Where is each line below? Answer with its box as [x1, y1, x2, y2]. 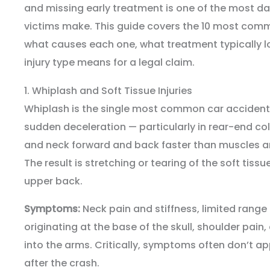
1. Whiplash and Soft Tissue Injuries [24, 84, 192, 98]
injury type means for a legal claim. [24, 55, 195, 70]
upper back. [24, 174, 83, 189]
